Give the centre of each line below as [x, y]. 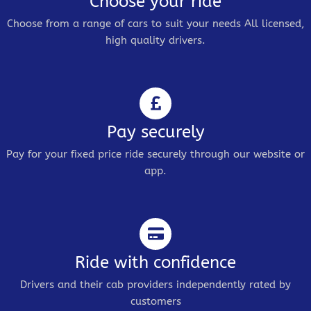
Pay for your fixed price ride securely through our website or [155, 154]
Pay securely [155, 132]
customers [155, 301]
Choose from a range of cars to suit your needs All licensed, [155, 23]
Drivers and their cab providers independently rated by [155, 284]
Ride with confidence [155, 262]
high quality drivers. [155, 40]
